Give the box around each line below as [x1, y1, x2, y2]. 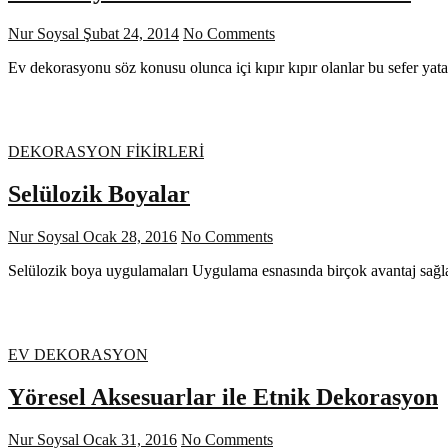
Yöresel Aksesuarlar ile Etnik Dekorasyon [8, 383, 438, 410]
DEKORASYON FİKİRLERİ [8, 143, 204, 161]
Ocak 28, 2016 [79, 228, 177, 246]
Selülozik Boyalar [8, 181, 190, 208]
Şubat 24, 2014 [79, 25, 179, 43]
